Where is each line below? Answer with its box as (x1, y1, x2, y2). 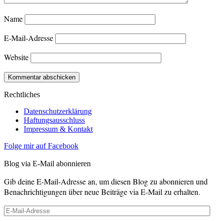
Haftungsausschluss (24, 116, 85, 125)
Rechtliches (4, 90, 40, 99)
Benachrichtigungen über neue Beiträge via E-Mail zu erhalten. (4, 186, 200, 197)
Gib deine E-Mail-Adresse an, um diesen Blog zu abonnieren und (4, 176, 208, 187)
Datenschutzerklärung (24, 107, 92, 116)
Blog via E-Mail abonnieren (4, 159, 91, 168)
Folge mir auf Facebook (4, 142, 78, 150)
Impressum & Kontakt (24, 125, 93, 134)
